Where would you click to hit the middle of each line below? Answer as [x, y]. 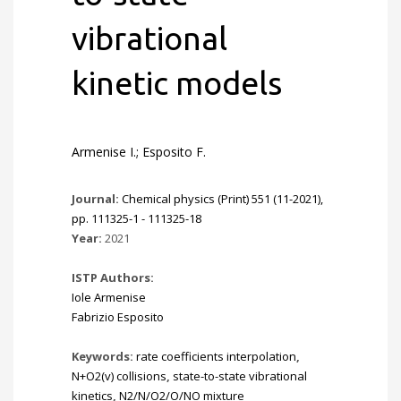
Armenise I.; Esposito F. [139, 152]
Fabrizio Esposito [118, 317]
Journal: [97, 199]
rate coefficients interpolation [216, 356]
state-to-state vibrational [240, 376]
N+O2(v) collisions [119, 376]
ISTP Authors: [113, 277]
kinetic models [177, 83]
